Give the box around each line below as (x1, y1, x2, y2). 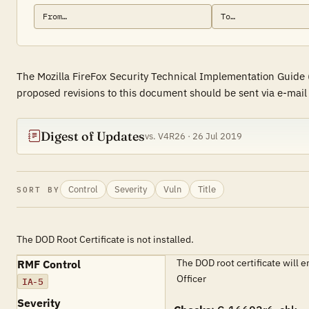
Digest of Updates (41, 128, 145, 144)
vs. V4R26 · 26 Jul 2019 (145, 130, 242, 142)
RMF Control (17, 257, 81, 271)
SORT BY (17, 184, 60, 195)
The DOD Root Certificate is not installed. (17, 233, 194, 246)
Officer (177, 272, 206, 285)
